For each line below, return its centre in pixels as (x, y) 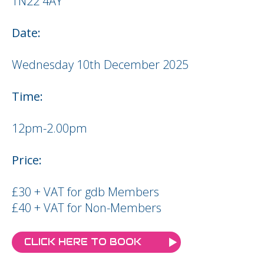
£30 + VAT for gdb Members (85, 192)
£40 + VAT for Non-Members (87, 208)
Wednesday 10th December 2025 (100, 65)
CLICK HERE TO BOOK (83, 242)
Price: (27, 160)
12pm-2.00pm (49, 128)
